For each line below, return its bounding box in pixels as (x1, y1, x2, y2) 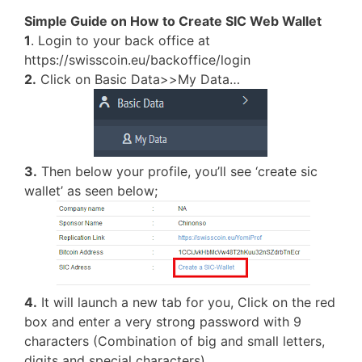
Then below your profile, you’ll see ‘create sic (37, 163, 318, 179)
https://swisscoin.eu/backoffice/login (24, 52, 250, 68)
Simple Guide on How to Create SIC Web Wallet (24, 13, 322, 29)
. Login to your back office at (31, 32, 210, 48)
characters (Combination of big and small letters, (24, 333, 325, 349)
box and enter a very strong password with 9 (24, 314, 301, 330)
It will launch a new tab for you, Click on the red (37, 294, 335, 310)
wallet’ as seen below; (24, 183, 158, 199)
